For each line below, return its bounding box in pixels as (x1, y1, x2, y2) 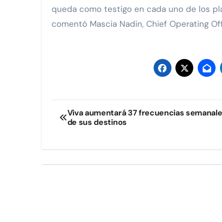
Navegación (51, 100, 138, 119)
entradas (51, 140, 118, 160)
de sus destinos (67, 117, 127, 128)
